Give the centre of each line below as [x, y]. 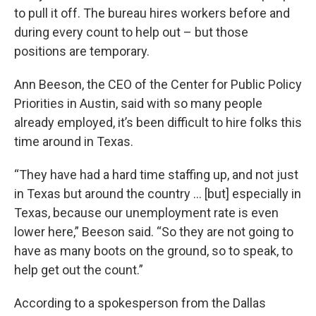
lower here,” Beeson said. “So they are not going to [154, 232]
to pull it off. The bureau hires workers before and [152, 13]
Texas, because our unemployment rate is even [146, 213]
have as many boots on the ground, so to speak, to [153, 251]
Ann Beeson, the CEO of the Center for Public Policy [158, 85]
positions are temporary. [82, 51]
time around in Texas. [74, 142]
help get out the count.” [79, 270]
